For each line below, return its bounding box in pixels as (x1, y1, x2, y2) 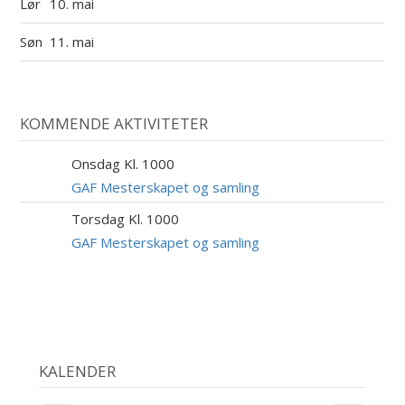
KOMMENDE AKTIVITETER (20, 113, 209, 134)
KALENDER (38, 360, 116, 381)
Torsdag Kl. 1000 (71, 209, 180, 228)
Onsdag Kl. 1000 (71, 154, 175, 173)
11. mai (50, 33, 99, 51)
